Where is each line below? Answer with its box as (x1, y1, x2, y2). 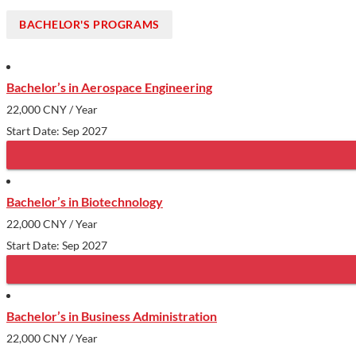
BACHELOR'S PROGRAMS (19, 17, 160, 31)
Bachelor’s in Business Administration (6, 308, 217, 323)
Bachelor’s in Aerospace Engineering (6, 79, 212, 95)
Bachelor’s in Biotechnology (6, 193, 163, 209)
